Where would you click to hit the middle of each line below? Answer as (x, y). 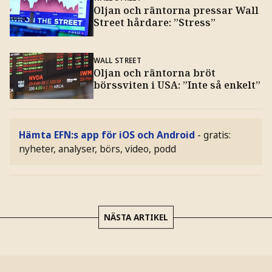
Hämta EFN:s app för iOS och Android (107, 134)
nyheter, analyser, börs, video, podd (98, 148)
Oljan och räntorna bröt (154, 73)
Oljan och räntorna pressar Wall (176, 10)
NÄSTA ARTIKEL (136, 217)
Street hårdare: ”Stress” (154, 22)
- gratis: (214, 134)
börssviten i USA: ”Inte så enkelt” (177, 85)
